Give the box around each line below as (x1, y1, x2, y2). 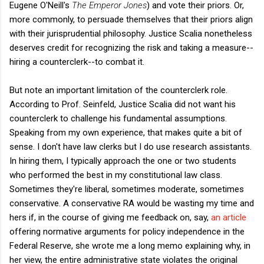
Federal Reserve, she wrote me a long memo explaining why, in (9, 240, 250, 251)
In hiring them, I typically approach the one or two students (9, 155, 236, 166)
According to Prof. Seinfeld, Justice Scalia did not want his (9, 98, 236, 110)
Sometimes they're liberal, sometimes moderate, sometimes (9, 183, 244, 194)
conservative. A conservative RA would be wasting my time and (9, 197, 254, 209)
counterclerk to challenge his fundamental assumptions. (9, 113, 227, 124)
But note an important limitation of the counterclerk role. (9, 84, 227, 95)
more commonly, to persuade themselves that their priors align (9, 14, 253, 25)
